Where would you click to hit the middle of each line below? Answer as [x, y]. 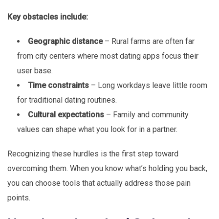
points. [19, 198]
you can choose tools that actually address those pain [99, 183]
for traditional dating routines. [67, 100]
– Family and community [146, 115]
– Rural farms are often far [149, 42]
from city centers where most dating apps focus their [108, 56]
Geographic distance [65, 42]
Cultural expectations [66, 115]
